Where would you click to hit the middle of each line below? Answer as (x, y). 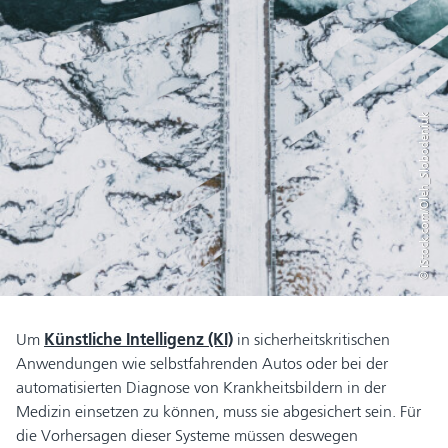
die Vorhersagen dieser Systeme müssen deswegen (187, 435)
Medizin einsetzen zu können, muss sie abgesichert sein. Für (218, 411)
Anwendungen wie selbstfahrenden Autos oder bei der (202, 363)
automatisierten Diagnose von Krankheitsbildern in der (201, 387)
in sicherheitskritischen (311, 339)
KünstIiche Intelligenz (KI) (138, 339)
